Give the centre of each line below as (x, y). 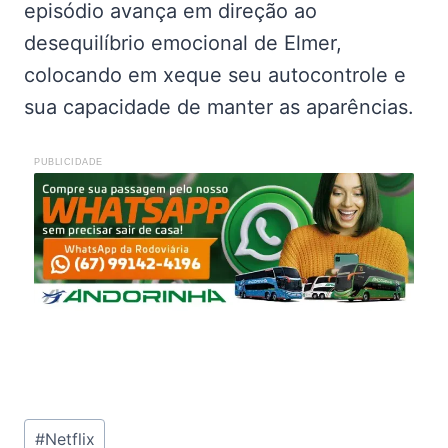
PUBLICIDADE (68, 161)
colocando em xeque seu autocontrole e (215, 74)
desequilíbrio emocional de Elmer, (183, 42)
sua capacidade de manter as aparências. (219, 106)
